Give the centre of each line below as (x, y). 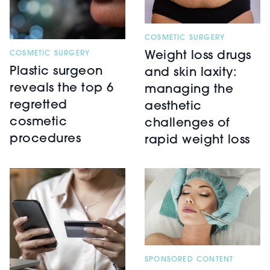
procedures (45, 139)
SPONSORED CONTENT (189, 259)
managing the (189, 90)
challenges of (187, 124)
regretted (39, 105)
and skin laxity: (191, 73)
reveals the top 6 (62, 88)
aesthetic (173, 107)
